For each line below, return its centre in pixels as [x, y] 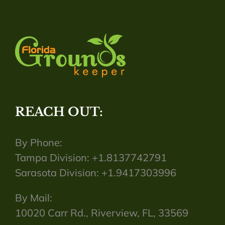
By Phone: [39, 143]
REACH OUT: [59, 112]
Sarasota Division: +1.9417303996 [96, 173]
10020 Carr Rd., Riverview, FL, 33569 [102, 213]
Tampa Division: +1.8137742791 [91, 158]
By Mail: [34, 198]
